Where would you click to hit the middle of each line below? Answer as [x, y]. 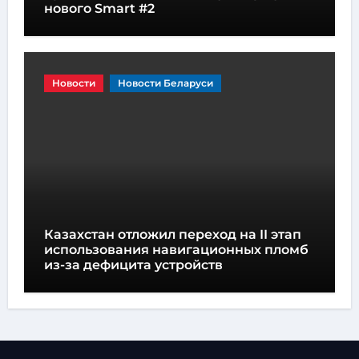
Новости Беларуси [165, 83]
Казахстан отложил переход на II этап [172, 234]
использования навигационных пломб [176, 249]
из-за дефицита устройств [133, 264]
